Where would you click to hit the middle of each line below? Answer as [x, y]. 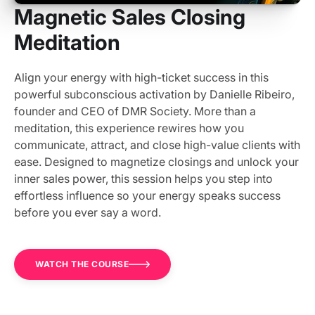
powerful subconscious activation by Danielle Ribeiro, [154, 95]
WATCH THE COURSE [82, 264]
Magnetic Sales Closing [130, 17]
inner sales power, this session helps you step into [143, 179]
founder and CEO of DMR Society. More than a [135, 111]
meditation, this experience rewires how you [129, 128]
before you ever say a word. [88, 213]
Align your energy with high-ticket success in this [141, 78]
